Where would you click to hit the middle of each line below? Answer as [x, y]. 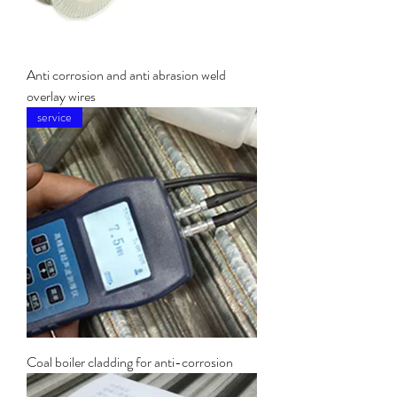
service [54, 117]
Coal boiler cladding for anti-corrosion [130, 362]
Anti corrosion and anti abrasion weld [126, 75]
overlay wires [61, 97]
